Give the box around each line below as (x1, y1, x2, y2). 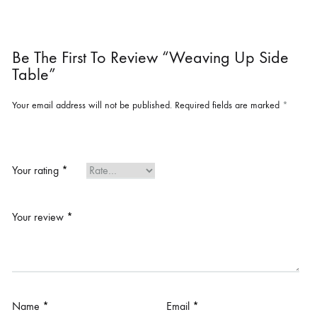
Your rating (12, 163, 62, 177)
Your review (12, 209, 67, 224)
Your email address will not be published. (12, 98, 172, 111)
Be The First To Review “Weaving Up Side (12, 47, 289, 67)
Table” (12, 64, 56, 84)
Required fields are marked (175, 98, 282, 111)
